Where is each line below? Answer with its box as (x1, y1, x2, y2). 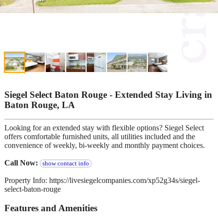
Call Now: (4, 159, 40, 167)
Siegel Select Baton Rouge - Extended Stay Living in (4, 89, 212, 100)
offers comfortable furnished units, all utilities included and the (4, 132, 195, 141)
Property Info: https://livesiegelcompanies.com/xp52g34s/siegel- (4, 176, 200, 185)
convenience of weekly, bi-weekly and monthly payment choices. (4, 141, 205, 150)
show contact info (42, 160, 89, 167)
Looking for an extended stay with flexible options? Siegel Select (4, 124, 204, 132)
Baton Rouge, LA (4, 99, 75, 110)
